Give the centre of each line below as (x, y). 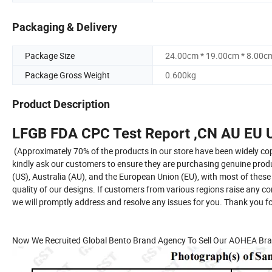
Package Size (50, 56)
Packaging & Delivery (65, 27)
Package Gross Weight (67, 75)
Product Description (61, 104)
